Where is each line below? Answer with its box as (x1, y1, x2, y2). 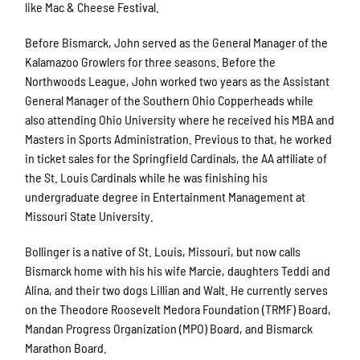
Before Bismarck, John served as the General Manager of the (25, 35, 329, 51)
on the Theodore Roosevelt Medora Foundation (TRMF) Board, (25, 301, 332, 317)
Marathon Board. (25, 340, 108, 356)
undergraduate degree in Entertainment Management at (25, 189, 306, 205)
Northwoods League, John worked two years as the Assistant (25, 73, 330, 89)
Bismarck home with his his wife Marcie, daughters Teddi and (25, 263, 331, 279)
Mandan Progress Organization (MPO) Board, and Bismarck (25, 321, 313, 337)
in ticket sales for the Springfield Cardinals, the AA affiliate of (25, 150, 328, 166)
